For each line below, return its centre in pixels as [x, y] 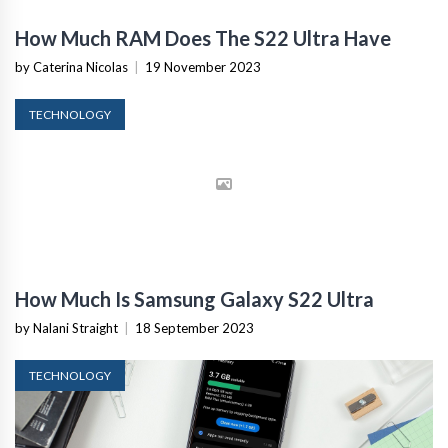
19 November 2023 [203, 66]
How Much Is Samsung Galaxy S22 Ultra [194, 298]
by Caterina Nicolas [71, 66]
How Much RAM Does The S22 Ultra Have [203, 37]
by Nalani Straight [66, 327]
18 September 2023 [194, 327]
